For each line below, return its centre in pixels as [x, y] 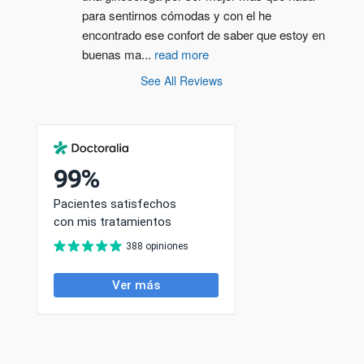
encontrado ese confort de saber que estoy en [203, 34]
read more [181, 54]
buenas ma [111, 54]
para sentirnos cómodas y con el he [176, 15]
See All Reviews [182, 80]
